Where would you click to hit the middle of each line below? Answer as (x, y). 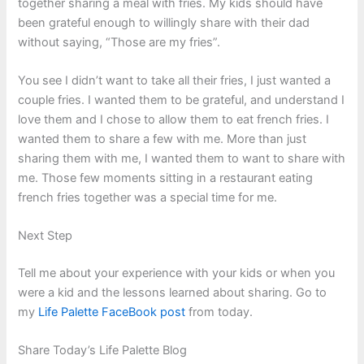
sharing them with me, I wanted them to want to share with (182, 158)
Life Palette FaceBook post (112, 312)
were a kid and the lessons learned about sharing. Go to (173, 293)
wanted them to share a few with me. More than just (162, 139)
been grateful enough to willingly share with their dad (164, 22)
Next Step (45, 236)
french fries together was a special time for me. (148, 197)
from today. (219, 312)
